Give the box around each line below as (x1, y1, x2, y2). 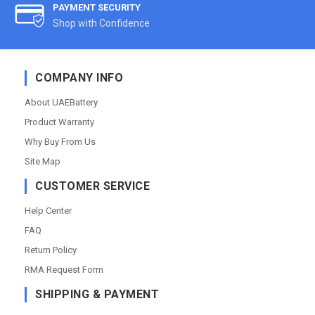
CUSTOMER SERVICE (35, 179, 150, 193)
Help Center (25, 205, 72, 216)
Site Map (25, 156, 60, 167)
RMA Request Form (25, 264, 103, 275)
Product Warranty (25, 117, 94, 127)
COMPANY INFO (35, 71, 123, 84)
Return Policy (25, 245, 77, 255)
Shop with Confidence (53, 18, 150, 29)
